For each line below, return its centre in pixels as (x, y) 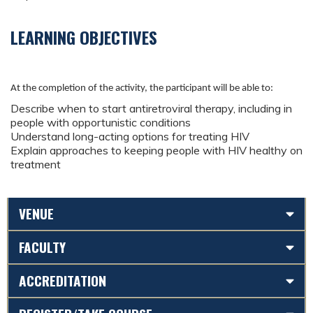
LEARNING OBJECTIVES (84, 37)
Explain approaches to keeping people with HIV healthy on (156, 150)
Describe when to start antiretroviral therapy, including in (151, 108)
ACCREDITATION (63, 281)
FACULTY (42, 247)
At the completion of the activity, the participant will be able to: (142, 88)
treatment (36, 164)
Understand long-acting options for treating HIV (130, 136)
